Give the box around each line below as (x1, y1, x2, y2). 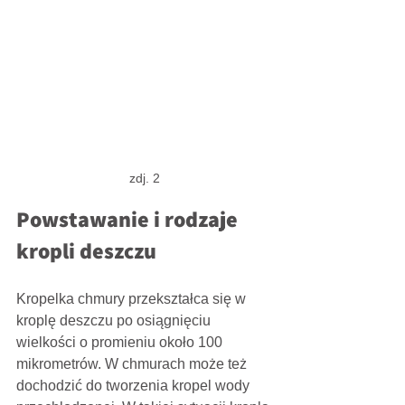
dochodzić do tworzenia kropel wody (16, 377, 253, 393)
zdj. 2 (129, 170, 160, 185)
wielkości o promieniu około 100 (16, 334, 226, 350)
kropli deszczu (16, 235, 156, 265)
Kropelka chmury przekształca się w (16, 290, 250, 306)
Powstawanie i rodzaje (16, 203, 242, 233)
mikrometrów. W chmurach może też (16, 355, 250, 372)
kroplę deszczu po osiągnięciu (16, 312, 214, 328)
